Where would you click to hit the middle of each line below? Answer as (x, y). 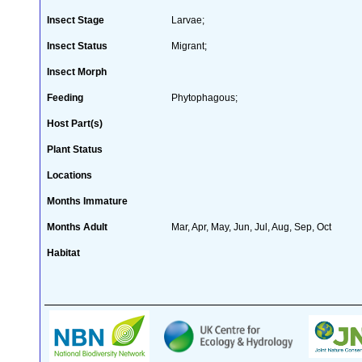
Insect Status (77, 46)
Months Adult (77, 227)
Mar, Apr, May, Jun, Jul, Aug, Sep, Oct (251, 227)
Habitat (63, 253)
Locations (69, 175)
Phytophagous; (204, 97)
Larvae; (188, 20)
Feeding (65, 97)
